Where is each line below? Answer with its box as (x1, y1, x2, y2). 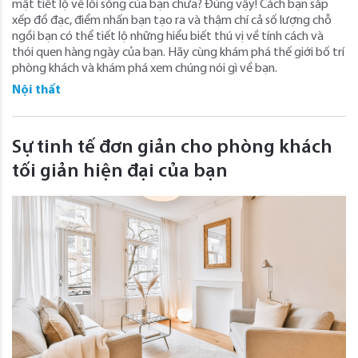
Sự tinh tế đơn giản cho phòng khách (12, 137, 332, 157)
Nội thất (12, 83, 61, 97)
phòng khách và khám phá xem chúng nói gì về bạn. (12, 62, 277, 75)
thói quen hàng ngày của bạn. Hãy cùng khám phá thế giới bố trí (12, 46, 344, 59)
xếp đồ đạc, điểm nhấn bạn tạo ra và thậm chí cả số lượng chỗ (12, 14, 332, 27)
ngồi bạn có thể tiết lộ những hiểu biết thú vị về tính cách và (12, 30, 324, 43)
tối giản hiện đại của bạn (12, 161, 228, 181)
